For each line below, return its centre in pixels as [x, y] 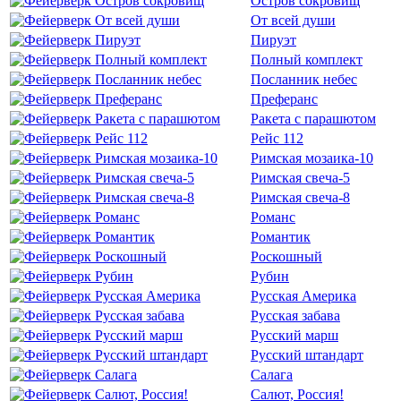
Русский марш [294, 335]
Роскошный [286, 256]
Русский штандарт [307, 355]
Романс [273, 217]
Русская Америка [303, 296]
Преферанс [284, 99]
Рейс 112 [277, 138]
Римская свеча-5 [300, 178]
